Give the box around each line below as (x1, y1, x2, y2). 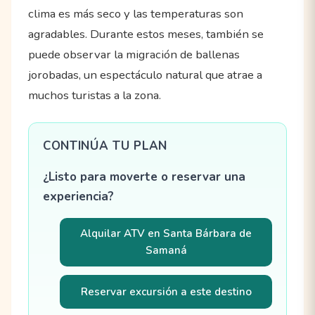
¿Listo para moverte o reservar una (43, 168, 245, 185)
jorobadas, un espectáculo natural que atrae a (28, 66, 262, 83)
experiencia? (43, 188, 114, 205)
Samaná (145, 243, 187, 258)
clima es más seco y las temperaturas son (28, 5, 243, 22)
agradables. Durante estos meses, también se (28, 25, 264, 42)
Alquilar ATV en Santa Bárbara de (80, 226, 252, 241)
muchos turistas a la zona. (28, 86, 161, 103)
